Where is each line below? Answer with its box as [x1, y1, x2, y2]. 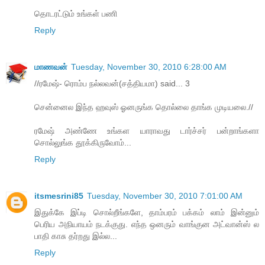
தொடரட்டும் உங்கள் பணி [34, 9, 117, 19]
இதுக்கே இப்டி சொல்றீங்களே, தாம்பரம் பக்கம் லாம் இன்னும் [34, 208, 259, 217]
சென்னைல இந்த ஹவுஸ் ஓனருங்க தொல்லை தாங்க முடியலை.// [34, 102, 253, 112]
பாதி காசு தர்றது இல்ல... [34, 231, 117, 241]
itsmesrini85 [34, 191, 83, 201]
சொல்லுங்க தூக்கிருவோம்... [34, 138, 131, 148]
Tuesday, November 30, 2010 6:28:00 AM [71, 62, 227, 72]
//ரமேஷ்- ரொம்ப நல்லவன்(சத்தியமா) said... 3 [34, 79, 190, 89]
